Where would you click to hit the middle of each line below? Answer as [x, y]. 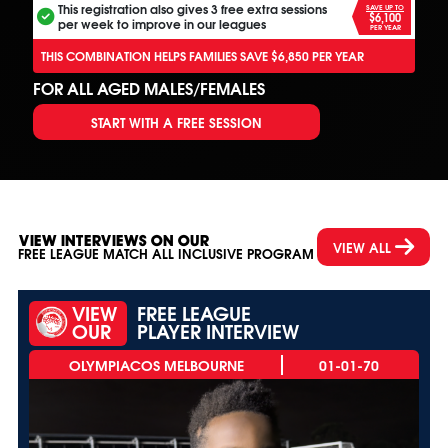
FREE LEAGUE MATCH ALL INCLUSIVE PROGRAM [166, 254]
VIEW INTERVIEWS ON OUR [113, 241]
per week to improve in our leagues [162, 24]
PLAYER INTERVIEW [218, 330]
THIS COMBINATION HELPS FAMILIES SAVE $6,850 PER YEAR [202, 55]
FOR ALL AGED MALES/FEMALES [149, 87]
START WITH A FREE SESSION [176, 121]
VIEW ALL [362, 246]
